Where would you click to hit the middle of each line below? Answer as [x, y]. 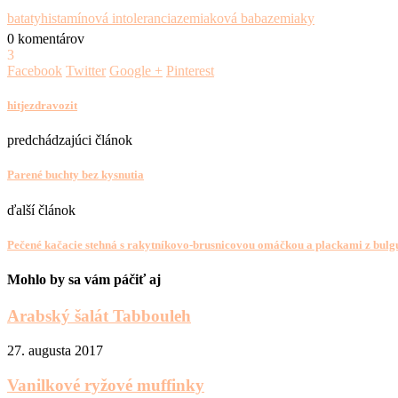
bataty [24, 18]
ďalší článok [41, 210]
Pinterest [190, 70]
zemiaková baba [222, 18]
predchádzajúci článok [70, 140]
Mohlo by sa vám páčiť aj [84, 279]
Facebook [35, 70]
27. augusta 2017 [55, 350]
